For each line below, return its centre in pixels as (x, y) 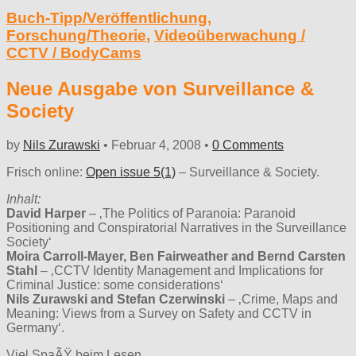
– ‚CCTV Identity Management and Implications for (182, 270)
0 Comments (248, 145)
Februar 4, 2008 (156, 145)
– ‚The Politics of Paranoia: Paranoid (191, 213)
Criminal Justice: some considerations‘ (115, 284)
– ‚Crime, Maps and (281, 299)
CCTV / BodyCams (74, 52)
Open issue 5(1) (131, 172)
